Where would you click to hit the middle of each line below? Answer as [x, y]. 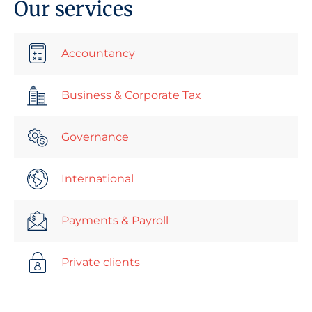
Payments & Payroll [115, 221]
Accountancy [98, 54]
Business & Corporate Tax [131, 95]
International [97, 179]
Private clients [100, 263]
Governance [95, 137]
